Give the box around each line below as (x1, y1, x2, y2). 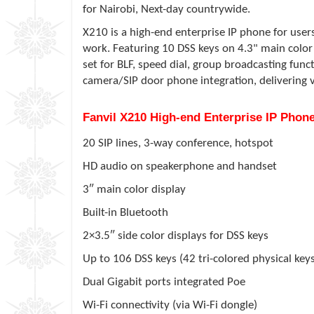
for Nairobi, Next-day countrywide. (83, 3, 250, 15)
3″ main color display (83, 183, 186, 196)
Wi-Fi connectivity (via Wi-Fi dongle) (83, 299, 257, 311)
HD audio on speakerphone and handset (83, 160, 277, 172)
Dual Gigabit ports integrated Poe (83, 275, 245, 288)
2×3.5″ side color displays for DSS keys (83, 229, 268, 242)
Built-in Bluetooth (83, 206, 168, 219)
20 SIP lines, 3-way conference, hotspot (83, 137, 273, 149)
